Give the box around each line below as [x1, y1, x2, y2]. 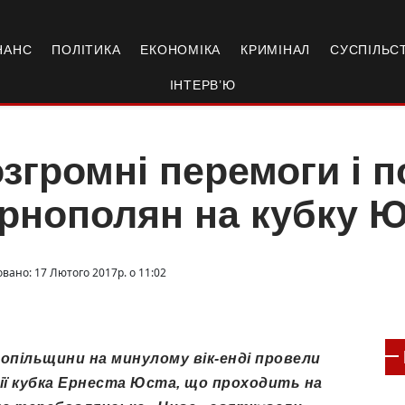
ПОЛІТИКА [52, 42, 121, 57]
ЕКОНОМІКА [140, 42, 221, 57]
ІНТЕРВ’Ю [169, 78, 236, 92]
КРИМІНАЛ [240, 42, 311, 57]
